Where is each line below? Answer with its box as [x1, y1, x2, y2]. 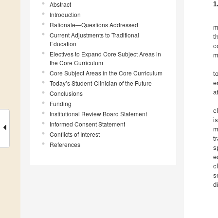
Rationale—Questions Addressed [50, 20, 138, 29]
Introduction [50, 10, 81, 19]
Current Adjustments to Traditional [50, 31, 139, 39]
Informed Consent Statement [50, 120, 125, 128]
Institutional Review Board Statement [50, 109, 147, 118]
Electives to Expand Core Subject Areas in [50, 50, 161, 58]
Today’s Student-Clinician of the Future [50, 79, 152, 88]
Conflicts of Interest [50, 130, 100, 139]
